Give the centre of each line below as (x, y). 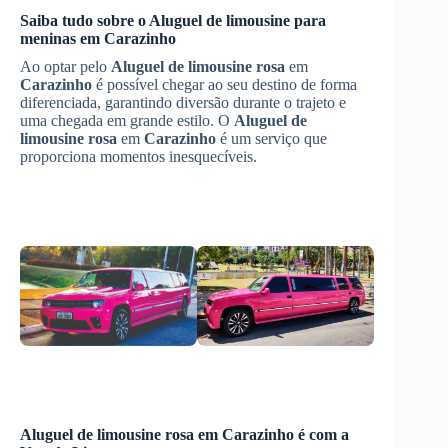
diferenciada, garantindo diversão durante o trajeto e (183, 102)
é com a (321, 434)
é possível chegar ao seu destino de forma (224, 84)
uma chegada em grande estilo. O (127, 120)
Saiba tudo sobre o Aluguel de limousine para (173, 20)
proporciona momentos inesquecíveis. (138, 156)
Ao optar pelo (65, 66)
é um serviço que (271, 138)
